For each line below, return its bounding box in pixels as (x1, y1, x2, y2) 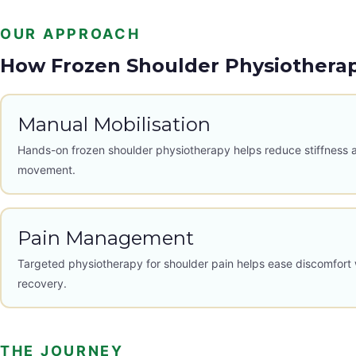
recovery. (17, 276, 67, 290)
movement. (17, 162, 75, 176)
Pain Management (17, 226, 194, 250)
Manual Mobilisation (17, 112, 211, 136)
